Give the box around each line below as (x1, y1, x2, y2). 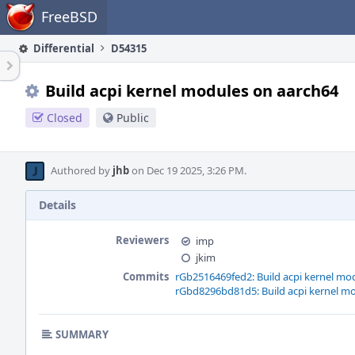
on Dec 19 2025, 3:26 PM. (129, 163, 246, 177)
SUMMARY (55, 327, 109, 342)
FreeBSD (41, 7, 97, 26)
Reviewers (116, 233, 169, 247)
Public (116, 110, 149, 125)
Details (39, 197, 76, 212)
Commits (123, 269, 169, 284)
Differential (31, 41, 94, 55)
